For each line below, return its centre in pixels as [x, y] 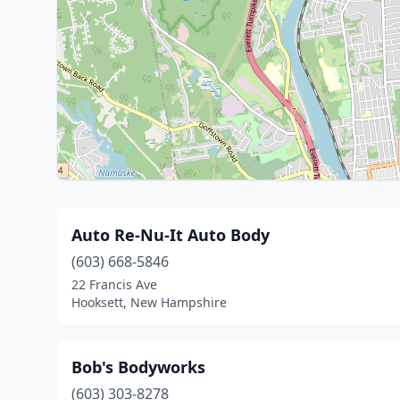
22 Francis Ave [114, 284]
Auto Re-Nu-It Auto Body [171, 235]
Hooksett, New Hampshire [149, 302]
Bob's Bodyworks [138, 367]
